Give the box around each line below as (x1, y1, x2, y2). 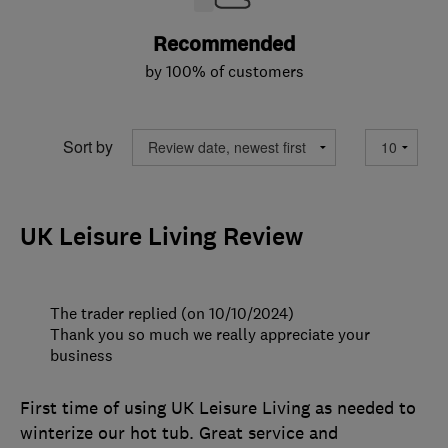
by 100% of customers (144, 60, 304, 81)
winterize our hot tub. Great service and (20, 421, 338, 444)
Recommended (153, 30, 295, 58)
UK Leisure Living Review (20, 220, 303, 253)
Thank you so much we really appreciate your (50, 323, 370, 344)
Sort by (63, 135, 113, 159)
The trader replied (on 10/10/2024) (50, 302, 294, 323)
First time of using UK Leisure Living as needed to (20, 396, 416, 419)
